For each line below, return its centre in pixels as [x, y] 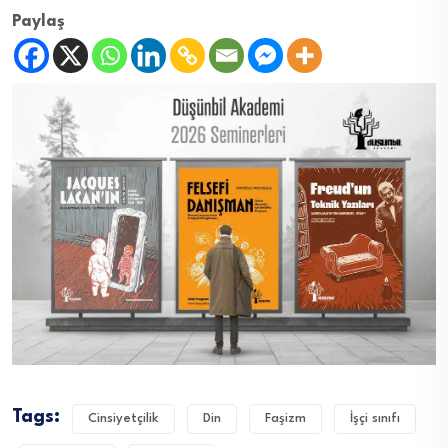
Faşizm [285, 419]
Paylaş [38, 21]
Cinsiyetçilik [123, 419]
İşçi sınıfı [375, 419]
